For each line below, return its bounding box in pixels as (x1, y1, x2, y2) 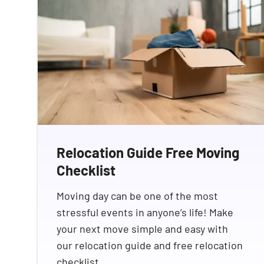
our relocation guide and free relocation (57, 238, 243, 252)
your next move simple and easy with (57, 222, 228, 235)
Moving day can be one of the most (57, 189, 218, 202)
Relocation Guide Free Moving (57, 143, 239, 161)
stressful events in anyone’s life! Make (57, 205, 233, 219)
